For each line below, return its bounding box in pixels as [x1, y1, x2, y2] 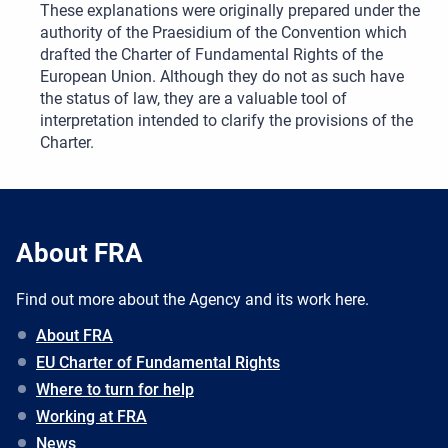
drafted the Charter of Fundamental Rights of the [40, 45, 383, 65]
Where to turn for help [36, 380, 194, 400]
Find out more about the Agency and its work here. [16, 290, 369, 310]
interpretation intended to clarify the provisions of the [40, 111, 413, 131]
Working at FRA [36, 407, 147, 427]
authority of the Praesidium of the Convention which [40, 23, 407, 43]
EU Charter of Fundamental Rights [36, 353, 280, 373]
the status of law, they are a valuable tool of [40, 89, 347, 109]
